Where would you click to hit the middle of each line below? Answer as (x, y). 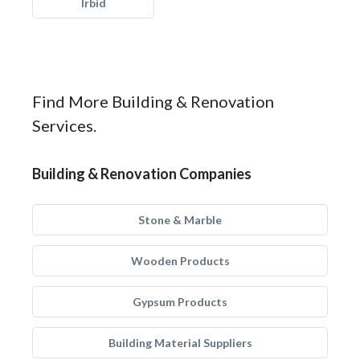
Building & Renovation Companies (142, 174)
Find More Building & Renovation (153, 101)
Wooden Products (180, 261)
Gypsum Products (180, 302)
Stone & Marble (180, 220)
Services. (64, 125)
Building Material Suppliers (180, 343)
